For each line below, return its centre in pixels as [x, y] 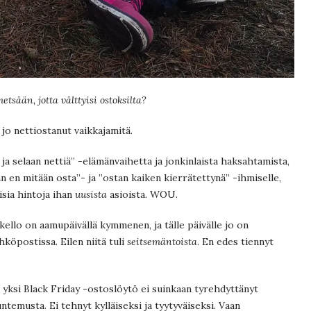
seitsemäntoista [162, 241]
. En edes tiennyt [235, 241]
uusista [91, 194]
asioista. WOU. [142, 194]
